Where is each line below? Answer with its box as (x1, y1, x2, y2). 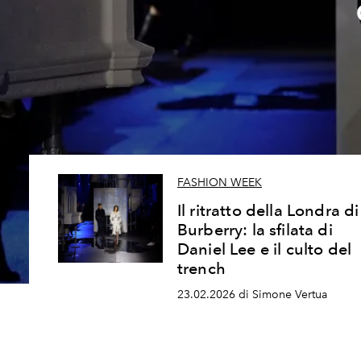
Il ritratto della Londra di (177, 201, 359, 221)
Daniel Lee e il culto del (177, 239, 352, 259)
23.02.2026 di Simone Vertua (177, 288, 327, 301)
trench (177, 259, 226, 279)
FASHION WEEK (177, 176, 262, 190)
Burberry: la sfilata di (177, 220, 333, 240)
